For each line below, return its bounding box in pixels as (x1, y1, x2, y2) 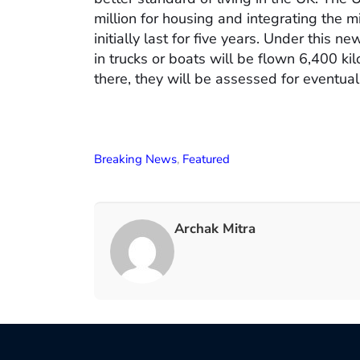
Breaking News (94, 151, 177, 168)
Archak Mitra (174, 219, 256, 239)
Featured (182, 151, 230, 168)
